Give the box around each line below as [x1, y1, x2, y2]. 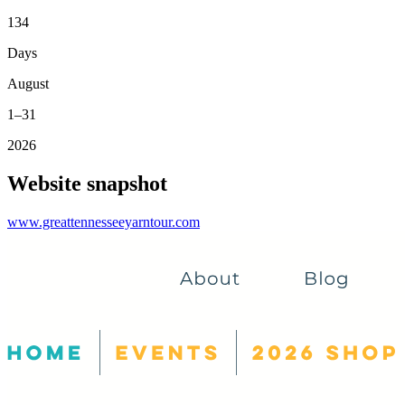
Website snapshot [7, 171, 167, 195]
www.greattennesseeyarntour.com [7, 213, 200, 230]
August [7, 75, 49, 91]
